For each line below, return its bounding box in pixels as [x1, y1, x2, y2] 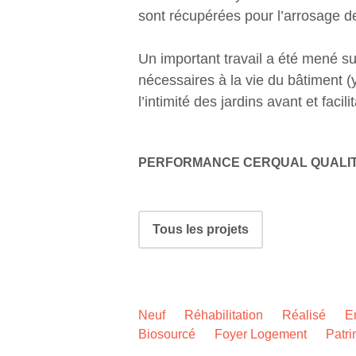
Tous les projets [153, 222, 249, 236]
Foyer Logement [215, 327, 307, 341]
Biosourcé [138, 327, 195, 341]
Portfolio [137, 244, 203, 262]
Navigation [137, 209, 219, 227]
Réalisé [282, 308, 326, 322]
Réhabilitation [184, 308, 263, 322]
